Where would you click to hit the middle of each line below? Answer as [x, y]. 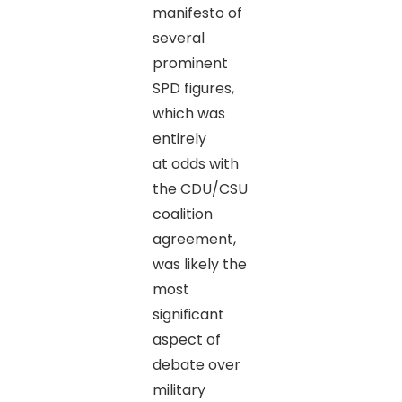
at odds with [195, 163]
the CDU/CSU [200, 188]
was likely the [199, 264]
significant [188, 314]
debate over [196, 364]
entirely [179, 138]
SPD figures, [193, 88]
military [179, 389]
